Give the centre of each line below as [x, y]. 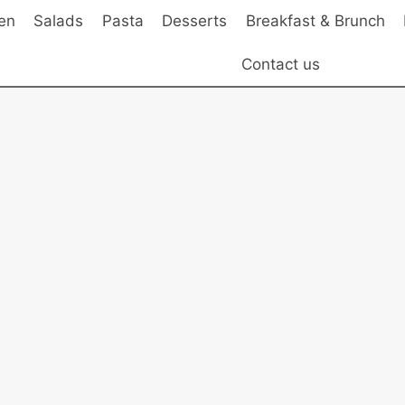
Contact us [280, 64]
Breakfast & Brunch [315, 21]
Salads [59, 21]
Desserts [195, 21]
